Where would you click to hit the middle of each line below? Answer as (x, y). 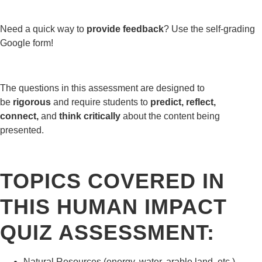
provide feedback (125, 29)
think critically (89, 116)
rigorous (32, 102)
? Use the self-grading (209, 29)
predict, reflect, (183, 102)
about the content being (170, 116)
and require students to (101, 102)
